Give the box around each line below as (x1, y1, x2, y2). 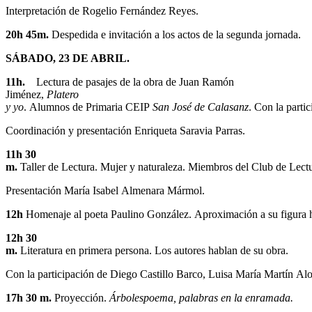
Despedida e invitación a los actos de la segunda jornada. (52, 29, 301, 41)
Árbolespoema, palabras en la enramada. (109, 292, 293, 304)
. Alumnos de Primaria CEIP (24, 101, 153, 114)
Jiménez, (6, 88, 47, 101)
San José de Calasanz (153, 101, 249, 114)
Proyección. (54, 292, 109, 304)
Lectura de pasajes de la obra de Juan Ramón (36, 76, 234, 88)
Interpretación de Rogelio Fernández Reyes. (6, 5, 198, 17)
